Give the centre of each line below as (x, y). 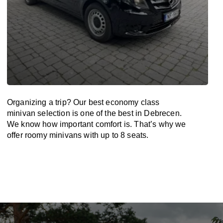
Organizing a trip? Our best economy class (83, 102)
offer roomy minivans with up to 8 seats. (78, 135)
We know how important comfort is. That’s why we (97, 124)
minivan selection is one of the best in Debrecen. (94, 113)
